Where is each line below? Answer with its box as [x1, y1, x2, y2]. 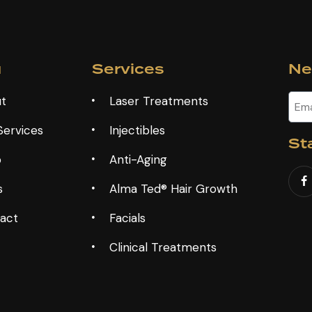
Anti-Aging [109, 152, 168, 168]
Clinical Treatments [109, 240, 217, 256]
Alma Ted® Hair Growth [109, 181, 238, 197]
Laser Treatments [109, 93, 209, 109]
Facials [109, 210, 146, 226]
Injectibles [109, 123, 166, 139]
